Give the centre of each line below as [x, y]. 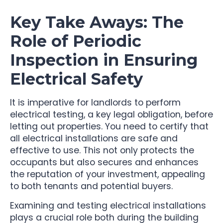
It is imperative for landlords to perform [95, 103]
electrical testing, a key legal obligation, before [111, 115]
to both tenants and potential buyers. [91, 186]
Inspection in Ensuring [104, 60]
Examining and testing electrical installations [108, 205]
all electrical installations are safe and [94, 139]
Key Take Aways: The [97, 22]
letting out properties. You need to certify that [109, 127]
